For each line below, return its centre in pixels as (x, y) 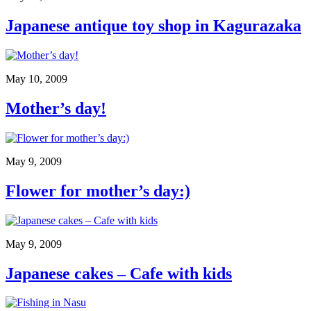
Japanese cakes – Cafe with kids (119, 273)
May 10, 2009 (36, 79)
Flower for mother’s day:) (98, 191)
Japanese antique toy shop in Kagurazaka (153, 26)
